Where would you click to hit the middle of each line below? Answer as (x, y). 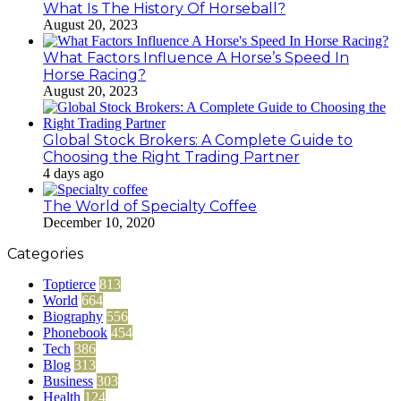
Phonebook (75, 333)
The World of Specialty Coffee (150, 207)
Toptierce (69, 285)
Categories (45, 254)
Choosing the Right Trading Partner (171, 158)
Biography (73, 317)
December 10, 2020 (99, 223)
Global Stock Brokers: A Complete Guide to (198, 141)
